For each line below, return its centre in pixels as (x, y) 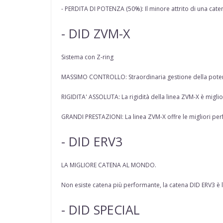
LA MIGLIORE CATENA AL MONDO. (109, 165)
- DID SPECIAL (101, 210)
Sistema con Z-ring (87, 57)
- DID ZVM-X (96, 34)
